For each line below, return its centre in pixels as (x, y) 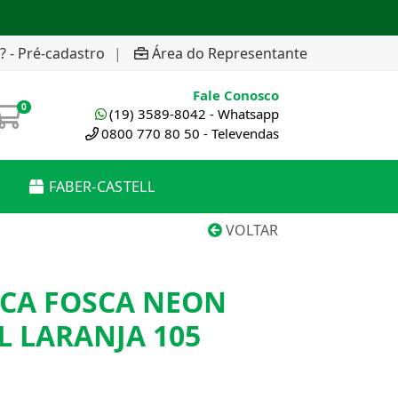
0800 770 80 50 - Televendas (190, 133)
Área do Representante (230, 53)
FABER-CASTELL (101, 187)
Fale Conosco (236, 95)
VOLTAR (250, 230)
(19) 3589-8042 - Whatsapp (194, 114)
